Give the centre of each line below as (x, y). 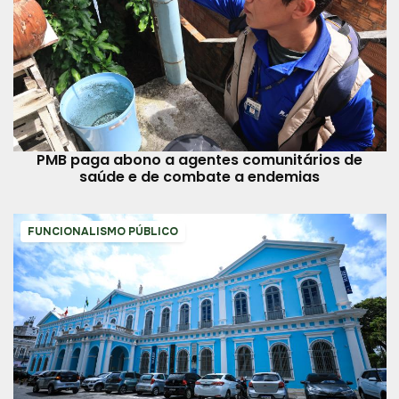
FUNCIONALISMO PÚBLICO (102, 231)
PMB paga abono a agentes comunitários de (199, 159)
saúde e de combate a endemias (199, 176)
